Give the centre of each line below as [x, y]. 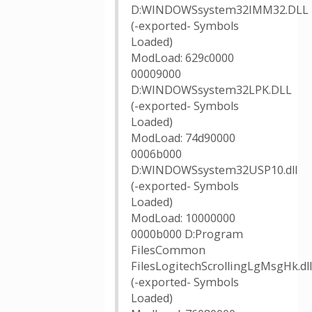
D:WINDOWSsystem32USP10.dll [214, 170]
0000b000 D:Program [187, 234]
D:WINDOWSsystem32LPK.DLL [211, 90]
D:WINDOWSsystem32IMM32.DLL [220, 10]
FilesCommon [168, 250]
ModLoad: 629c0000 [182, 58]
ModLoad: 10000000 [183, 218]
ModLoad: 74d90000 [183, 138]
